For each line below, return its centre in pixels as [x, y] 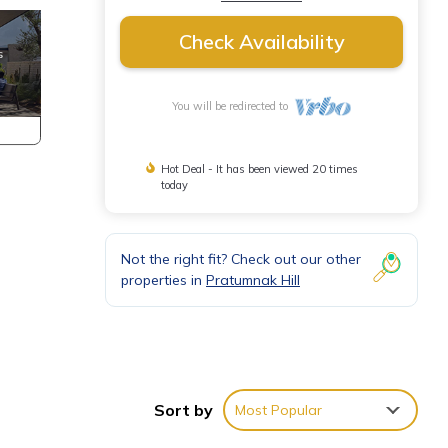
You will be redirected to [233, 106]
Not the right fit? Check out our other [241, 259]
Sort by [183, 409]
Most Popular [278, 409]
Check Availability [261, 41]
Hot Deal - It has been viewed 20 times [259, 169]
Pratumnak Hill [253, 280]
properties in [163, 280]
